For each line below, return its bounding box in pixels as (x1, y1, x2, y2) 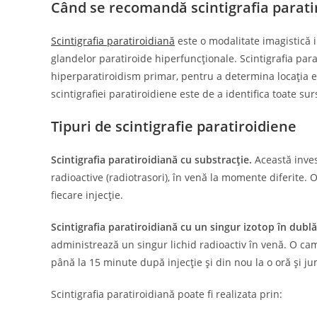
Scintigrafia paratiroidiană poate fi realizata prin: (51, 287, 285, 301)
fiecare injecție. (51, 188, 126, 202)
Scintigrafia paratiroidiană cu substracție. (51, 152, 252, 166)
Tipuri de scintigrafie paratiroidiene (51, 116, 300, 136)
